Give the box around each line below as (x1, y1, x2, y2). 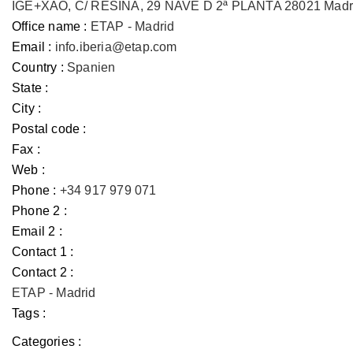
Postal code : (12, 122, 87, 136)
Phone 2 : (12, 204, 67, 217)
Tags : (12, 307, 46, 320)
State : (12, 81, 49, 95)
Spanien (67, 61, 116, 74)
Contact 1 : (12, 245, 74, 258)
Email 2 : (12, 225, 62, 238)
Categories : (12, 335, 82, 348)
